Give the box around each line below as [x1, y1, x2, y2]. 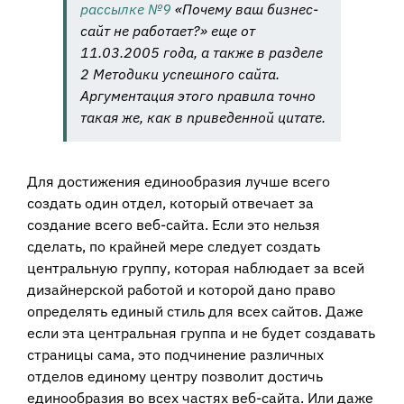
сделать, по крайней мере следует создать [27, 236, 320, 255]
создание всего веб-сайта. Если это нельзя [27, 215, 320, 234]
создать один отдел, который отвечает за [27, 193, 314, 212]
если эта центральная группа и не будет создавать [27, 323, 375, 342]
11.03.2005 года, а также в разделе [80, 42, 323, 61]
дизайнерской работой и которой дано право [27, 280, 335, 298]
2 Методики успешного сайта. [80, 64, 280, 83]
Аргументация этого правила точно [80, 86, 316, 105]
